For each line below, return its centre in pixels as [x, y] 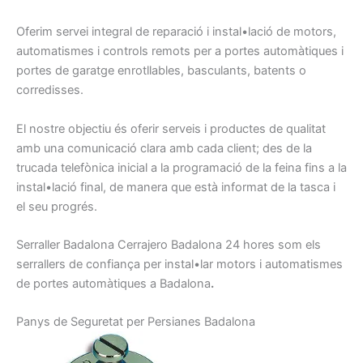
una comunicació [90, 148]
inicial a [137, 167]
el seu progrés [55, 206]
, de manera [135, 187]
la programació [201, 167]
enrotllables [149, 71]
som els [299, 245]
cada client [226, 148]
